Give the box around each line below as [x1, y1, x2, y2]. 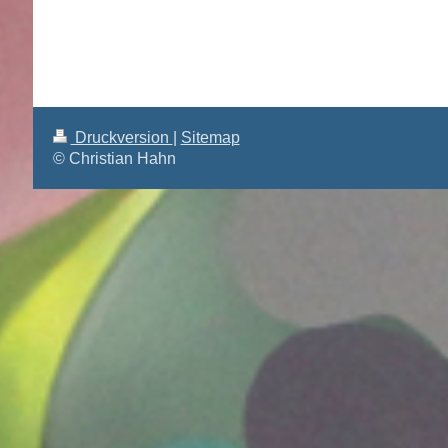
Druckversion [70, 128, 173, 146]
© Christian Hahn [52, 149, 176, 167]
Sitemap [180, 128, 240, 146]
